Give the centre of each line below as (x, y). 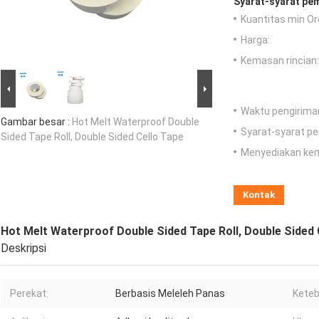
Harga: (255, 40)
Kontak (259, 195)
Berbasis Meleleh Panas (170, 294)
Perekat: (29, 294)
